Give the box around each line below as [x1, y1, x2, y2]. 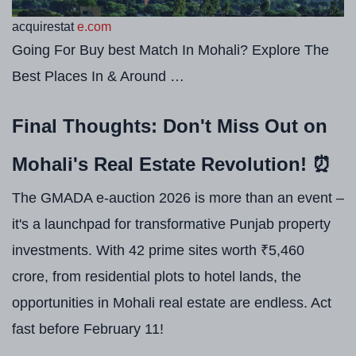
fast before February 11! [12, 321, 164, 338]
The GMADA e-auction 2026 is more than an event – [12, 190, 344, 207]
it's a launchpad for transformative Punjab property [12, 216, 331, 233]
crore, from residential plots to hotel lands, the [12, 269, 301, 285]
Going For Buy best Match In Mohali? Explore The [12, 42, 329, 59]
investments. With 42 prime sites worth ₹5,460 [12, 242, 304, 259]
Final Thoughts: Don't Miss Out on [12, 115, 327, 137]
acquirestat [12, 20, 74, 34]
